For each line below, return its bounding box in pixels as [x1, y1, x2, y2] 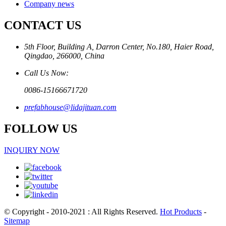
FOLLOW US [4, 122, 77, 135]
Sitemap [4, 216, 30, 225]
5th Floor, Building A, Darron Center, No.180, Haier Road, [24, 42, 214, 51]
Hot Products [160, 207, 202, 216]
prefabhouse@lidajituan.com [24, 102, 117, 111]
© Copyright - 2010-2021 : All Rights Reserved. [4, 207, 160, 216]
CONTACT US [4, 19, 81, 32]
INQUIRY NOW [4, 145, 60, 154]
